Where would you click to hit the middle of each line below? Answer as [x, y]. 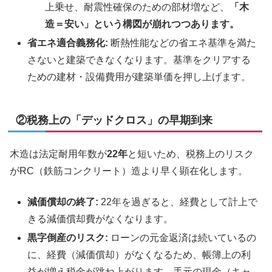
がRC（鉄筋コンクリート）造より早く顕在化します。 [129, 171]
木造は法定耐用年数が [58, 154]
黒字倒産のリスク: [68, 237]
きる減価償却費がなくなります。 [100, 219]
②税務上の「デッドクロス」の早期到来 [114, 120]
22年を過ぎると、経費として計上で [178, 202]
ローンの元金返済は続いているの [182, 237]
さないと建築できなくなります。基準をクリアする [139, 59]
